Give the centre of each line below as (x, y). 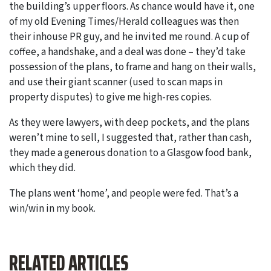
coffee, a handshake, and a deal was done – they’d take (127, 52)
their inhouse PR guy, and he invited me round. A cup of (129, 37)
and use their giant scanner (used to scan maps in (116, 82)
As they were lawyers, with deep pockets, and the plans (129, 122)
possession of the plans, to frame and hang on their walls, (132, 67)
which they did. (42, 168)
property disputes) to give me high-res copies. (110, 97)
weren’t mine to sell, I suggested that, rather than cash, (130, 138)
